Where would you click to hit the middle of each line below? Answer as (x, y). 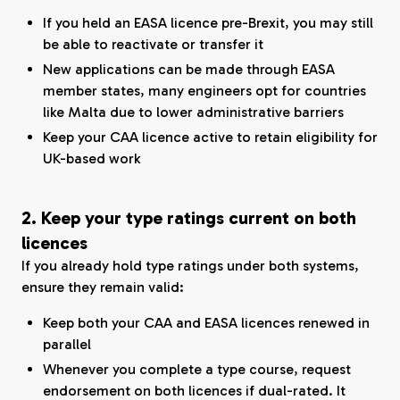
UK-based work (92, 158)
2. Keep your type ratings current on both (189, 218)
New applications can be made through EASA (189, 69)
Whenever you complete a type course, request (197, 369)
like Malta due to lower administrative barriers (193, 112)
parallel (67, 344)
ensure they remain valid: (103, 287)
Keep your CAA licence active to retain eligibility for (210, 137)
